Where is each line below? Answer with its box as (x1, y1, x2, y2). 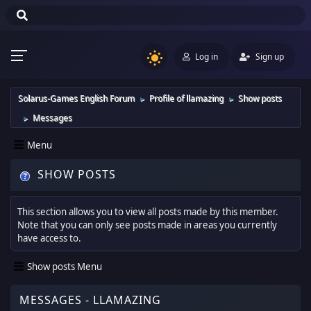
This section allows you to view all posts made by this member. (17, 205, 278, 219)
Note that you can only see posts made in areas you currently (17, 219, 277, 232)
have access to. (17, 232, 81, 245)
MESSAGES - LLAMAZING (19, 292, 161, 308)
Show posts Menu (27, 260, 102, 273)
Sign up (255, 50, 284, 62)
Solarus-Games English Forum (18, 92, 135, 104)
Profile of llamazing (149, 92, 224, 104)
